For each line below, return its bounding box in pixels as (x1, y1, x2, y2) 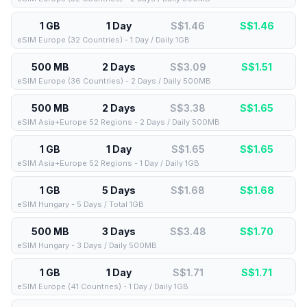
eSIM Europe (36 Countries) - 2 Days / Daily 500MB (17, 76, 211, 86)
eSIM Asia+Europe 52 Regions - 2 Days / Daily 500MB (17, 117, 220, 127)
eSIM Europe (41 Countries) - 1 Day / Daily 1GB (17, 282, 188, 291)
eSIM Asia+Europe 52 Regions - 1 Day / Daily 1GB (17, 158, 199, 168)
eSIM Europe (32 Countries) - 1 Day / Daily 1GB (17, 35, 190, 45)
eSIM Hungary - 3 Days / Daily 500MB (17, 241, 157, 250)
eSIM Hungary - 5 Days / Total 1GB (17, 199, 144, 209)
